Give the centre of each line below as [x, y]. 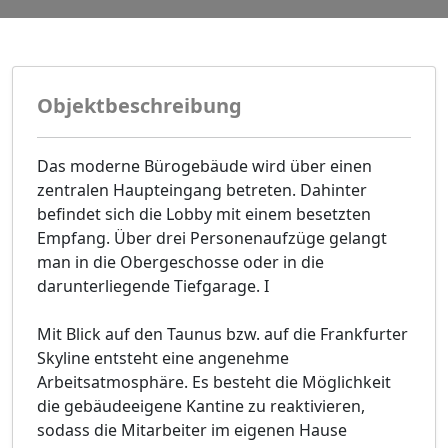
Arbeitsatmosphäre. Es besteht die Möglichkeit [214, 382]
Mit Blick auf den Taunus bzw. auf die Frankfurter [222, 334]
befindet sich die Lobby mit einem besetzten [204, 214]
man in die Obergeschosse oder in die [180, 262]
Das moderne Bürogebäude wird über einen [204, 166]
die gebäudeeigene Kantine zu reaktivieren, [201, 406]
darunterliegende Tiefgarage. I [153, 286]
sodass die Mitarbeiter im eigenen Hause [192, 430]
